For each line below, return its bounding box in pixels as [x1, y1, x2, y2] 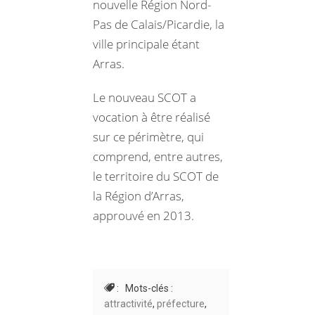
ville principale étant [93, 36, 200, 53]
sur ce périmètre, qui [93, 129, 204, 146]
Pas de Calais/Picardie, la [93, 16, 224, 33]
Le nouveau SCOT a [93, 89, 196, 106]
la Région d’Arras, [93, 188, 184, 205]
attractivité [104, 298, 153, 310]
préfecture [157, 298, 205, 310]
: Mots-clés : [115, 283, 173, 295]
